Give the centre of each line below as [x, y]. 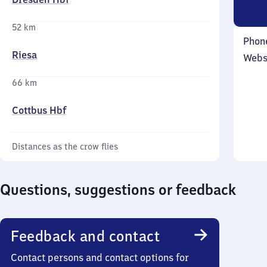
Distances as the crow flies [65, 147]
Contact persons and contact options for [100, 257]
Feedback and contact [85, 236]
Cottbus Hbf [39, 110]
